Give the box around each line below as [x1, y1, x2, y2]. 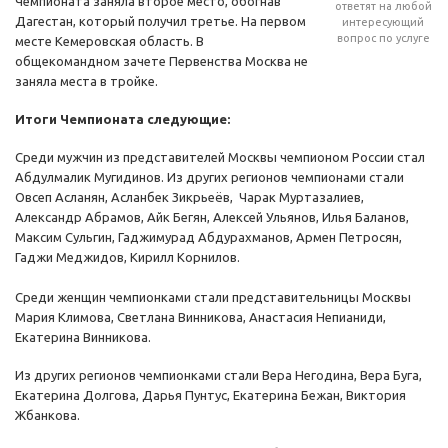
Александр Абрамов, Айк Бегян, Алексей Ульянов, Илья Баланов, [15, 210, 409, 225]
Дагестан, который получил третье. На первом [15, 14, 306, 29]
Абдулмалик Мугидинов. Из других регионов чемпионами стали [15, 170, 404, 185]
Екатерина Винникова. [15, 330, 151, 345]
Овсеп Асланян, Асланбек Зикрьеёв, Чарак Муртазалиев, [15, 190, 367, 205]
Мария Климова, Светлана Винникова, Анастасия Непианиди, [15, 310, 386, 325]
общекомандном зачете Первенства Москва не [15, 54, 308, 69]
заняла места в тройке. [15, 74, 158, 89]
